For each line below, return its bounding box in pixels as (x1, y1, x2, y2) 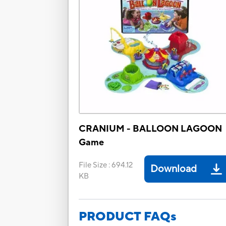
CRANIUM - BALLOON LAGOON (79, 123, 222, 135)
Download (150, 162, 197, 176)
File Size (79, 160, 107, 171)
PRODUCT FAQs (79, 209, 177, 225)
